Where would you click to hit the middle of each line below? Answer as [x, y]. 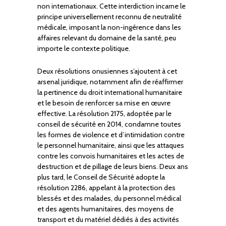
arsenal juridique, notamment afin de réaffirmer [110, 82]
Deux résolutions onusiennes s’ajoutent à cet [107, 71]
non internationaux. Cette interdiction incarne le [111, 6]
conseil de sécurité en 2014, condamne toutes [109, 124]
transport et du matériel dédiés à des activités [108, 220]
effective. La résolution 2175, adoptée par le [104, 114]
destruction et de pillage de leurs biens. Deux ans [113, 167]
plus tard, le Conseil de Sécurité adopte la [101, 177]
